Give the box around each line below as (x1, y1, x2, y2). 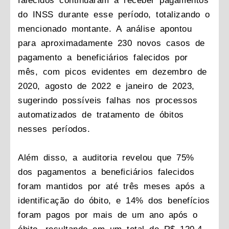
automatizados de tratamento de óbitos (18, 109, 184, 120)
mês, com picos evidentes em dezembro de (18, 66, 207, 77)
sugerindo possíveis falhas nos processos (18, 95, 197, 105)
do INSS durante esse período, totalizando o (18, 9, 210, 19)
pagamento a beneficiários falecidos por (18, 52, 188, 62)
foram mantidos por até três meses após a (18, 181, 204, 191)
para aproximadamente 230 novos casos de (18, 38, 205, 48)
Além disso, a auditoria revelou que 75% (18, 152, 194, 163)
